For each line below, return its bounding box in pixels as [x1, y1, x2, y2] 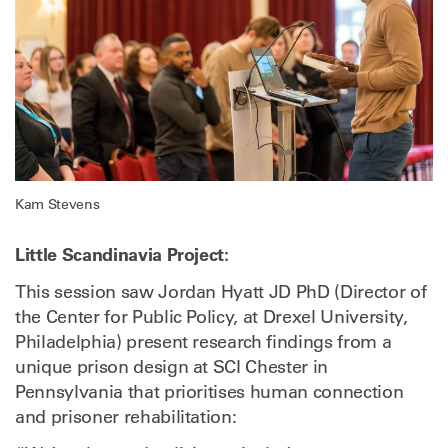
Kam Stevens [15, 194, 100, 213]
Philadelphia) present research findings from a [15, 330, 392, 353]
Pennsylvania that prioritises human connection [15, 380, 404, 403]
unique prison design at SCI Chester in [15, 355, 329, 378]
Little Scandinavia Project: [15, 242, 229, 266]
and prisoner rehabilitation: [15, 405, 237, 428]
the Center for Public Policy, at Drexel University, [15, 305, 408, 328]
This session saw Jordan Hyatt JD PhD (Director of [15, 280, 427, 303]
